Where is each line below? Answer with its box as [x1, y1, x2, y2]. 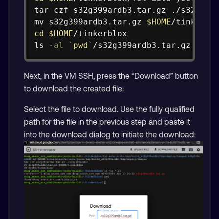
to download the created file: [24, 84, 124, 93]
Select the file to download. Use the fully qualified [24, 105, 195, 114]
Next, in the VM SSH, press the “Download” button [24, 71, 198, 81]
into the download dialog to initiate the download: [24, 130, 196, 139]
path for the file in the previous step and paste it [24, 117, 190, 127]
